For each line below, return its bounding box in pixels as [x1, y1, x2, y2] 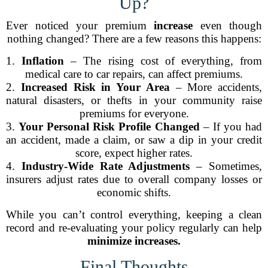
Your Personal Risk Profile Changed [19, 120, 200, 133]
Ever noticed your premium [6, 19, 154, 32]
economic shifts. [97, 186, 171, 199]
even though [193, 19, 262, 32]
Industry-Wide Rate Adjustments [21, 160, 190, 172]
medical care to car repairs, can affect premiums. [25, 68, 243, 80]
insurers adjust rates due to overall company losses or [6, 173, 262, 185]
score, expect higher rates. [75, 147, 193, 159]
